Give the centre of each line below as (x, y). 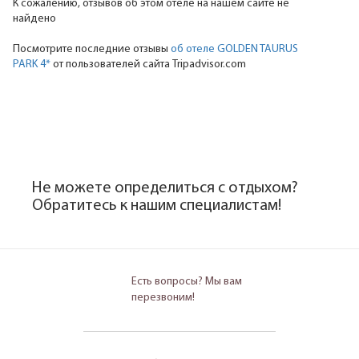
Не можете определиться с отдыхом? (165, 188)
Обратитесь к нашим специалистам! (157, 206)
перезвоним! (163, 297)
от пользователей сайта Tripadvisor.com (148, 64)
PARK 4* (32, 64)
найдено (34, 18)
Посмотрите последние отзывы (92, 49)
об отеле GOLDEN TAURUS (234, 49)
